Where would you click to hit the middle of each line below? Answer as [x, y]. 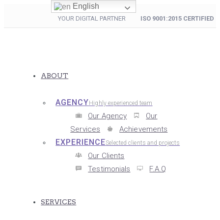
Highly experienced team [121, 103]
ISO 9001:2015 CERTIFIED [177, 18]
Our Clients [106, 156]
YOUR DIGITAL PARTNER [99, 18]
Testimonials [109, 169]
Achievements [144, 129]
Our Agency [108, 116]
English [85, 6]
